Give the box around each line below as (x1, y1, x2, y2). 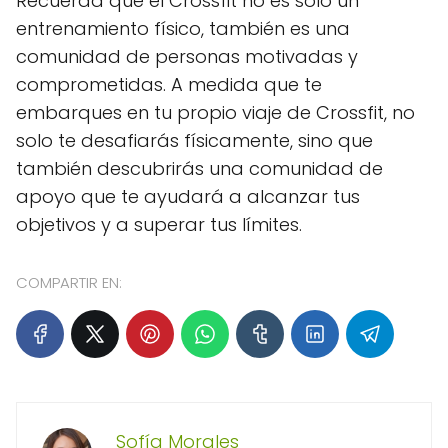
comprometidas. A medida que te (16, 72, 322, 98)
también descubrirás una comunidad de (16, 156, 383, 182)
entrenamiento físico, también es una (16, 16, 350, 42)
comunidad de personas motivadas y (16, 44, 358, 70)
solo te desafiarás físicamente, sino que (16, 128, 373, 154)
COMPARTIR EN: (16, 272, 122, 294)
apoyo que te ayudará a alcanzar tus (16, 184, 360, 210)
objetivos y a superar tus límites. (16, 212, 302, 238)
